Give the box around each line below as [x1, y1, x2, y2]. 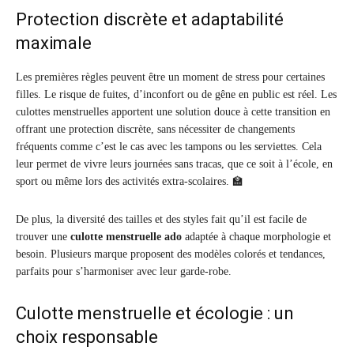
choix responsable [16, 327, 158, 348]
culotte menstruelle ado [70, 231, 182, 243]
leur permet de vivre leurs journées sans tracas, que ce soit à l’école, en [16, 158, 333, 171]
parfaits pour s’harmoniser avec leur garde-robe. [16, 265, 232, 278]
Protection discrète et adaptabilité [16, 9, 284, 30]
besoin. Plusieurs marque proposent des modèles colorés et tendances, [16, 248, 326, 261]
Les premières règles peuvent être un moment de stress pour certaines [16, 71, 325, 84]
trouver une [16, 231, 70, 243]
